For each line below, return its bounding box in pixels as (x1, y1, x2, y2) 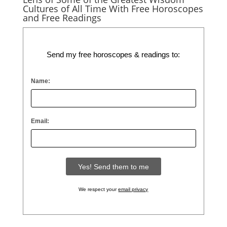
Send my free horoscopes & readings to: (47, 50, 180, 59)
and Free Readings (22, 12, 101, 24)
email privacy (118, 186, 148, 193)
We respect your (79, 186, 119, 193)
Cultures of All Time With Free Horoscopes (22, 3, 203, 15)
